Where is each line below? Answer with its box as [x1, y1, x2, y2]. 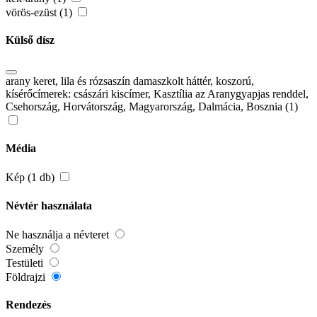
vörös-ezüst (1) [6, 6, 75, 19]
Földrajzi [6, 270, 48, 283]
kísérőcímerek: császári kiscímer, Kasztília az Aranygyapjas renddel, [6, 87, 309, 100]
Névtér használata [6, 199, 92, 212]
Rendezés [6, 299, 51, 311]
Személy [6, 242, 47, 255]
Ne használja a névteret [6, 228, 112, 241]
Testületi [6, 256, 46, 269]
